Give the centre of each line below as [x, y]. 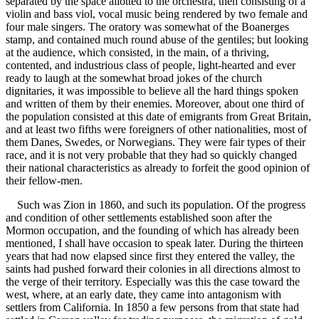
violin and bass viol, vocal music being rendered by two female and [157, 14]
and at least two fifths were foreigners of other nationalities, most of [156, 130]
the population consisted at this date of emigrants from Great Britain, [158, 117]
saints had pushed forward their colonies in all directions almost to [153, 269]
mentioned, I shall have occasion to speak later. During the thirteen [155, 244]
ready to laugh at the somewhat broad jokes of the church [134, 78]
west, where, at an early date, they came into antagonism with [143, 295]
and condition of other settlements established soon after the [139, 218]
